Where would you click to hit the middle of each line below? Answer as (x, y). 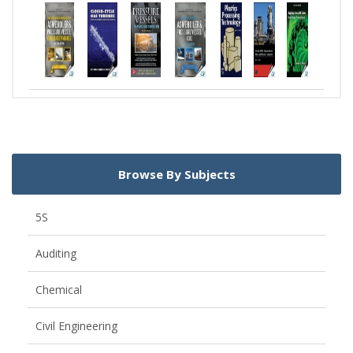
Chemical (59, 290)
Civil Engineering (76, 326)
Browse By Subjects (176, 175)
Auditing (56, 254)
